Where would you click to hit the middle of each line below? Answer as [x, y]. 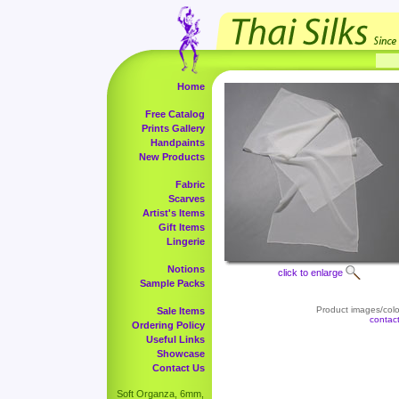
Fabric [190, 184]
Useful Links [175, 339]
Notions [186, 269]
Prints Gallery [173, 128]
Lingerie [186, 241]
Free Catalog [175, 114]
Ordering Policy [168, 325]
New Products [172, 157]
